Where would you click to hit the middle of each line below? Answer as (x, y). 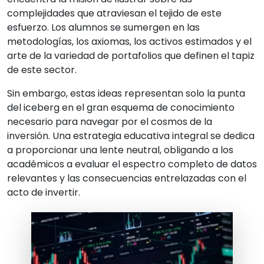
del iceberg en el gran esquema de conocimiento (121, 108)
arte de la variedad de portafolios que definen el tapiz (131, 56)
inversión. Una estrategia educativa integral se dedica (131, 136)
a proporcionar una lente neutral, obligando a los (120, 150)
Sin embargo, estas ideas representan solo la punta (126, 94)
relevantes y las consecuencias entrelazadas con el (127, 179)
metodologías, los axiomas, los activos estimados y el (129, 42)
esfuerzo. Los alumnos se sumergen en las (103, 28)
